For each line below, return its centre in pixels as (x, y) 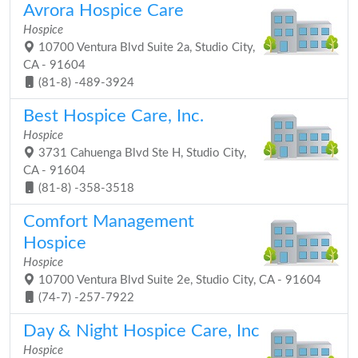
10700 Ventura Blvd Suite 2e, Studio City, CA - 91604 (178, 280)
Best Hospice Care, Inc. (113, 116)
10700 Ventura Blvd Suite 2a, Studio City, (145, 48)
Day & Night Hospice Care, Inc (141, 331)
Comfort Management (109, 221)
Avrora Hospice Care (103, 10)
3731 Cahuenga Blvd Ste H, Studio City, (141, 153)
